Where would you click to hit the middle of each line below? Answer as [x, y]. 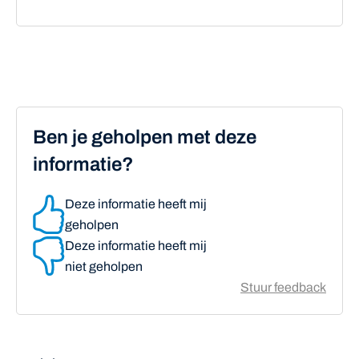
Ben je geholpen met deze [145, 137]
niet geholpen [104, 266]
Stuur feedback [283, 287]
